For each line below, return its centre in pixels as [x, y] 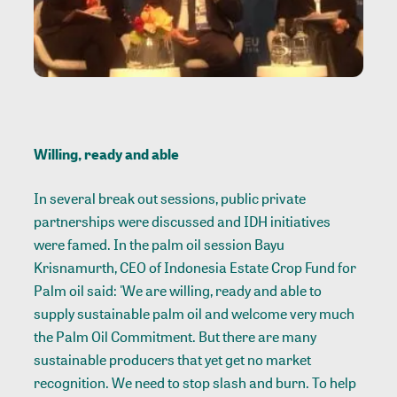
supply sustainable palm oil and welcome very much [195, 314]
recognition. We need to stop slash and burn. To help [195, 383]
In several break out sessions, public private [170, 199]
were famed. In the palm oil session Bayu [160, 245]
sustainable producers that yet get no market [173, 360]
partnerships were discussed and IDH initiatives [183, 222]
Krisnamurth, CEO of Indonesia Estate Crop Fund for [195, 268]
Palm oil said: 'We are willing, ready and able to [178, 291]
